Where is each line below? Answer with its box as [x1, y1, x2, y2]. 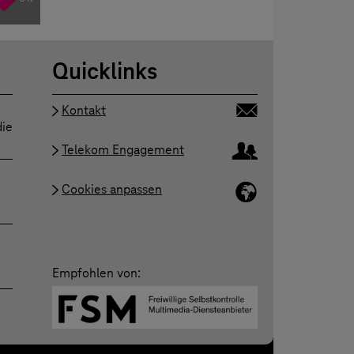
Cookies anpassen [61, 181, 162, 198]
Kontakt [61, 102, 106, 119]
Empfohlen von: [51, 264, 141, 281]
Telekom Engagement [61, 141, 184, 159]
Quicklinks [51, 57, 157, 86]
